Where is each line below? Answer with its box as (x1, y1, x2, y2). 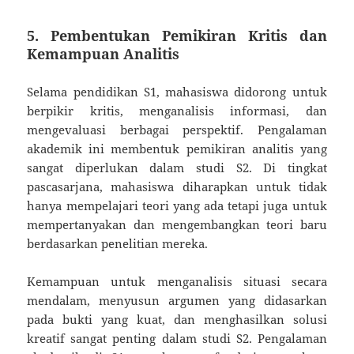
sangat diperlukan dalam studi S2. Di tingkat (27, 159, 327, 175)
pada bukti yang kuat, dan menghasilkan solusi (27, 311, 327, 327)
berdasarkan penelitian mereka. (27, 235, 209, 251)
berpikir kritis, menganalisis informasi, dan (27, 102, 327, 119)
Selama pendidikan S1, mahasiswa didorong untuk (27, 83, 327, 100)
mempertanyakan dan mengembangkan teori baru (27, 216, 327, 232)
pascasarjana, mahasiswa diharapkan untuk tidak (27, 178, 327, 194)
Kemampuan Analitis (27, 43, 180, 63)
